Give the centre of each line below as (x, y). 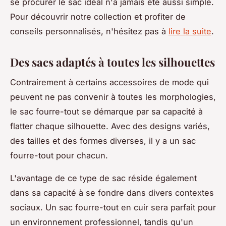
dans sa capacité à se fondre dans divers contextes (112, 193)
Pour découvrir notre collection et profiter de (98, 16)
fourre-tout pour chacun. (60, 156)
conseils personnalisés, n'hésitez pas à (89, 31)
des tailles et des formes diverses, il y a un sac (103, 141)
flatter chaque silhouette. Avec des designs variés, (110, 126)
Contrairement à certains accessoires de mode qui (109, 82)
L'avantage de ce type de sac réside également (103, 178)
